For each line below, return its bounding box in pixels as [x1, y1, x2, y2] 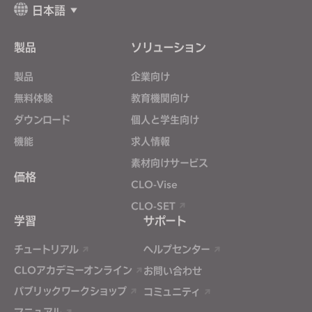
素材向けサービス [131, 156, 208, 170]
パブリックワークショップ [14, 284, 127, 298]
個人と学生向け [131, 113, 199, 127]
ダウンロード [14, 113, 70, 127]
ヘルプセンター [143, 242, 210, 256]
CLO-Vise [131, 178, 178, 192]
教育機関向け [131, 91, 189, 105]
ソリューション [131, 40, 206, 56]
